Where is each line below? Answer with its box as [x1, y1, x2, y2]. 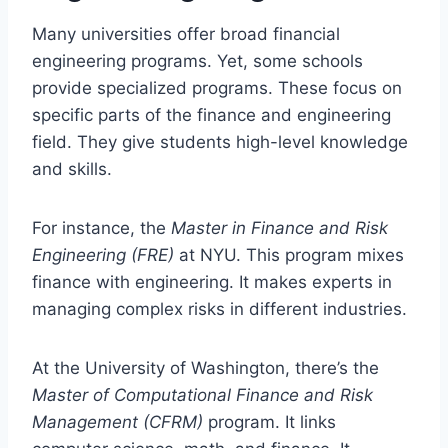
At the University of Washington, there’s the [32, 357, 379, 378]
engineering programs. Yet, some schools [32, 50, 363, 71]
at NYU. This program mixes [174, 244, 404, 265]
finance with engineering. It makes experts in [32, 271, 392, 292]
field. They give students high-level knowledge [32, 131, 408, 152]
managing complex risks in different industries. [32, 298, 407, 319]
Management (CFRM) [32, 411, 203, 432]
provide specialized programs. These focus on [32, 77, 402, 98]
